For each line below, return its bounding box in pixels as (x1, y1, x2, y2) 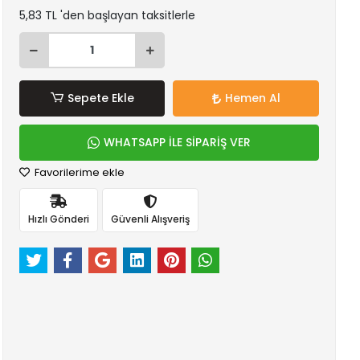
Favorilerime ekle (31, 165, 125, 180)
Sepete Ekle (67, 90, 134, 106)
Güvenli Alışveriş (110, 211, 190, 226)
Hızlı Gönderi (27, 211, 89, 226)
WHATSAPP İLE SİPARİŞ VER (103, 134, 251, 150)
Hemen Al (224, 90, 280, 106)
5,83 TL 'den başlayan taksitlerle (18, 7, 195, 23)
